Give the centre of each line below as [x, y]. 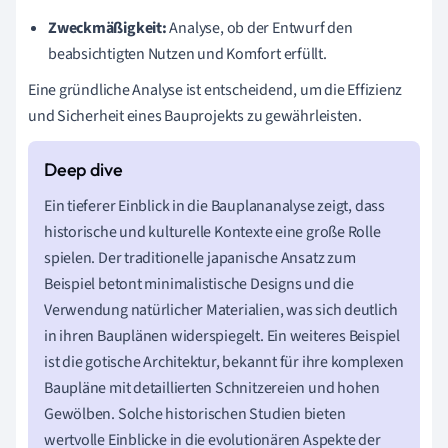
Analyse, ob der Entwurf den [259, 27]
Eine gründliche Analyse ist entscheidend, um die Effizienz [215, 89]
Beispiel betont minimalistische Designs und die [199, 283]
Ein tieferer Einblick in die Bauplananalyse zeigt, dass [214, 205]
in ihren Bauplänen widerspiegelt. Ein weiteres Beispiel [222, 335]
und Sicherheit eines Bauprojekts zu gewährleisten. [195, 115]
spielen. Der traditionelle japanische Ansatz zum [200, 257]
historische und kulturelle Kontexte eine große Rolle [212, 231]
